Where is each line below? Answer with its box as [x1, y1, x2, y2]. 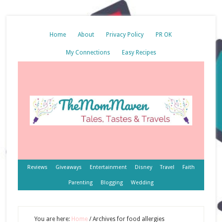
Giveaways [55, 164, 82, 170]
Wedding [130, 179, 154, 186]
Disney [134, 164, 152, 170]
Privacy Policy [106, 31, 144, 38]
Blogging [100, 179, 123, 186]
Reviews [27, 164, 48, 170]
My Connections [65, 49, 110, 56]
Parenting [68, 179, 93, 186]
